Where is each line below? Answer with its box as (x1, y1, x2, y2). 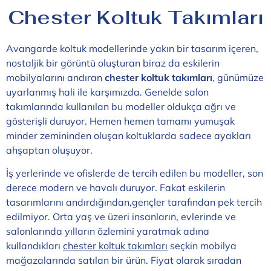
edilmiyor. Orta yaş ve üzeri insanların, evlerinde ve (6, 211, 236, 223)
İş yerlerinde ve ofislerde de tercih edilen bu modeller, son (6, 167, 263, 180)
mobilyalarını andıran (6, 71, 105, 83)
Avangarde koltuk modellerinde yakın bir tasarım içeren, (6, 42, 258, 54)
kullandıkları (6, 240, 63, 252)
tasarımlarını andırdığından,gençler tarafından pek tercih (6, 196, 262, 209)
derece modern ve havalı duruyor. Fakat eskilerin (6, 181, 225, 194)
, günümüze (212, 71, 264, 83)
